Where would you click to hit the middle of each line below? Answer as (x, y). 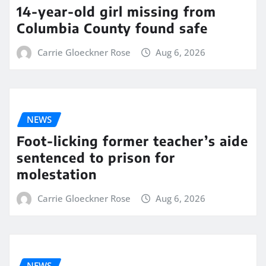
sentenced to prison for (96, 158)
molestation (57, 174)
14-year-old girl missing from (116, 11)
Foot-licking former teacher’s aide (132, 141)
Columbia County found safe (112, 28)
